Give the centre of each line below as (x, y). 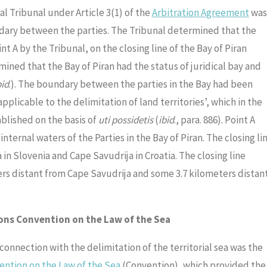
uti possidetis (125, 120)
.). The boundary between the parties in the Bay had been (131, 84)
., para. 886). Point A (214, 120)
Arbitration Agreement (200, 13)
